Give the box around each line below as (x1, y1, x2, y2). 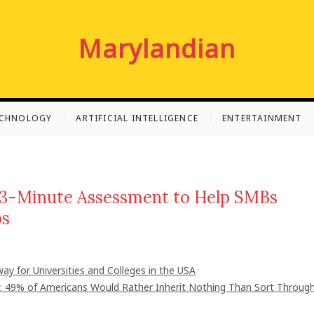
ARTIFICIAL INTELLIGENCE (76, 112, 199, 124)
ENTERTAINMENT (222, 112, 302, 124)
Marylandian (78, 32, 235, 66)
